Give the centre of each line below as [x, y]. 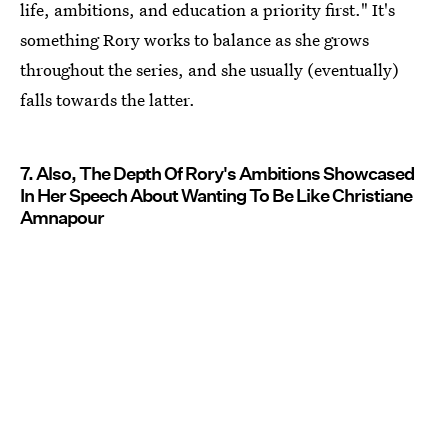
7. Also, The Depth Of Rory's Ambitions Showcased [217, 174]
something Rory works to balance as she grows [194, 40]
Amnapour [62, 218]
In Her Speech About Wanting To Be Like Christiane [216, 196]
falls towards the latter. [107, 100]
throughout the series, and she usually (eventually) [209, 70]
